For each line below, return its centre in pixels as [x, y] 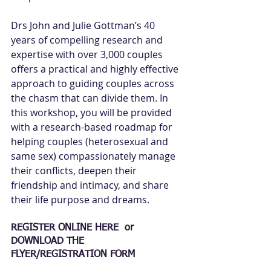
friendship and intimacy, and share [91, 185]
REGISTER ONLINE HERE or [72, 228]
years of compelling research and [88, 40]
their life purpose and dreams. [81, 200]
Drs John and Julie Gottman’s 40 [84, 25]
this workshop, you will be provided [93, 113]
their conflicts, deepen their [75, 171]
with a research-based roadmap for [93, 127]
